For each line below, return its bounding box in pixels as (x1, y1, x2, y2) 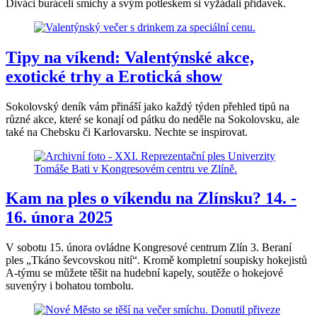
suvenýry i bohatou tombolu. (6, 279, 134, 292)
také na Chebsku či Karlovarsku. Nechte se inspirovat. (6, 125, 248, 138)
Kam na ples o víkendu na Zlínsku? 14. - (6, 189, 296, 208)
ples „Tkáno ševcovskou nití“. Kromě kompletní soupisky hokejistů (6, 254, 307, 267)
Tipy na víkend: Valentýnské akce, (6, 47, 254, 67)
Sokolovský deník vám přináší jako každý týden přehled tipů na (6, 100, 289, 113)
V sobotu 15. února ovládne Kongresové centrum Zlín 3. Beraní (6, 241, 292, 254)
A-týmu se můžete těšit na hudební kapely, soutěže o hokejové (6, 267, 283, 279)
